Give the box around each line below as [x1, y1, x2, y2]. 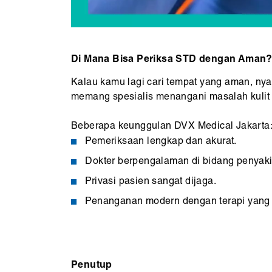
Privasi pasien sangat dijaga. [85, 176, 217, 187]
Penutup [71, 260, 112, 271]
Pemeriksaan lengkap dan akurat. [85, 136, 237, 147]
